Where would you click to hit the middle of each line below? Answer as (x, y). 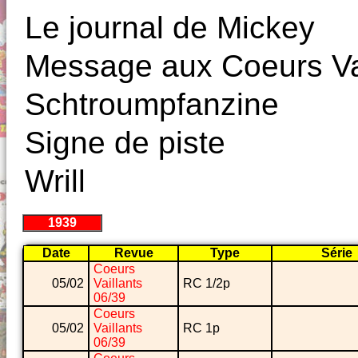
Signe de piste (125, 143)
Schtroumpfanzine (152, 105)
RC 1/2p (207, 284)
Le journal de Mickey (170, 28)
